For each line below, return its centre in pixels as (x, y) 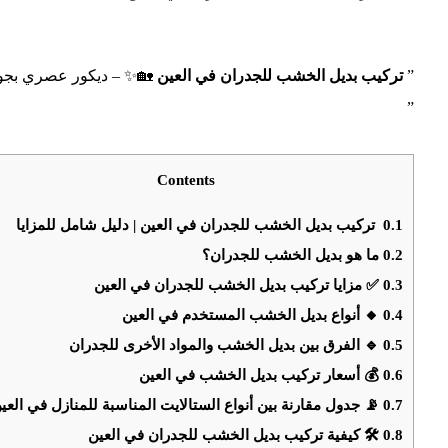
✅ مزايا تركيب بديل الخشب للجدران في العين (239, 285)
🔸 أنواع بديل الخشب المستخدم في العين (253, 315)
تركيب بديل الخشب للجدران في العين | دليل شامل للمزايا (200, 225)
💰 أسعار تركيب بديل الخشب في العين (261, 375)
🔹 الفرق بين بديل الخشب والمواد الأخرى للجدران (226, 345)
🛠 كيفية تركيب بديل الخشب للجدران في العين (236, 435)
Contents (185, 179)
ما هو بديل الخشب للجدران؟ (293, 255)
